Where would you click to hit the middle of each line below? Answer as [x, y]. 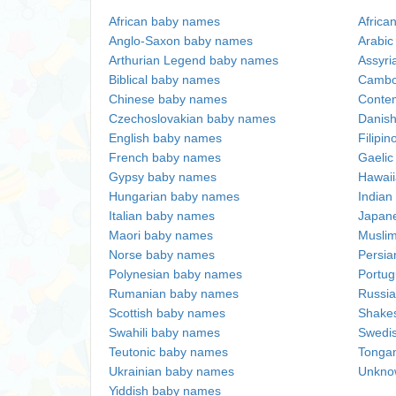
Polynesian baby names [175, 274]
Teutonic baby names [168, 352]
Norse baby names [162, 255]
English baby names [165, 138]
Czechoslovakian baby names [192, 118]
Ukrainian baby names [171, 371]
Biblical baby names [164, 80]
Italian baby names [162, 216]
